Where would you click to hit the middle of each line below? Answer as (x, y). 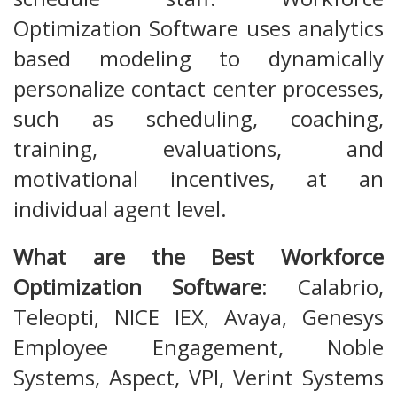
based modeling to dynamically (198, 58)
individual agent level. (120, 209)
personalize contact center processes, (198, 89)
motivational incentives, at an (198, 179)
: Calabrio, (323, 287)
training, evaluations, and (198, 149)
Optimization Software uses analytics (198, 28)
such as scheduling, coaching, (198, 119)
